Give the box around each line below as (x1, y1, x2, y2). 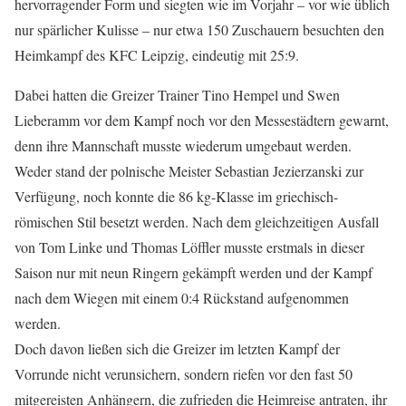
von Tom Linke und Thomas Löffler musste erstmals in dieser (14, 237, 364, 257)
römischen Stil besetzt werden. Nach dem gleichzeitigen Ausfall (14, 212, 379, 232)
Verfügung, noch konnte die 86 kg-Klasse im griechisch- (14, 187, 338, 207)
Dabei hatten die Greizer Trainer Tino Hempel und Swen (14, 85, 340, 105)
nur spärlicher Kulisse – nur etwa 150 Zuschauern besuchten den (14, 20, 384, 40)
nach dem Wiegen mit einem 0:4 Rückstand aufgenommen (14, 288, 349, 308)
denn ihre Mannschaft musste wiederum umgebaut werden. (14, 136, 352, 156)
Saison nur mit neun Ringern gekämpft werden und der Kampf (14, 263, 372, 283)
